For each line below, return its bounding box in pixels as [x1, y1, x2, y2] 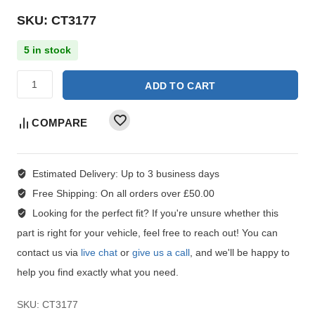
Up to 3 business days [120, 167, 219, 179]
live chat [81, 246, 117, 258]
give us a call [132, 246, 190, 258]
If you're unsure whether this [148, 207, 278, 219]
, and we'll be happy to [190, 246, 290, 258]
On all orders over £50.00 [100, 187, 214, 199]
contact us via [17, 246, 81, 258]
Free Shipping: [32, 187, 101, 199]
